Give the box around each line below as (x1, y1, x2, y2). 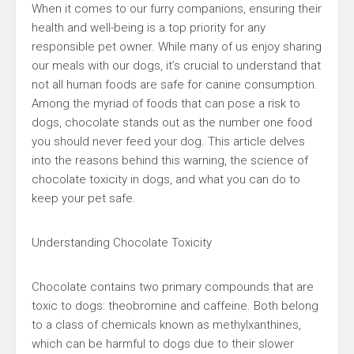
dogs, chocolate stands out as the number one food (32, 115, 312, 130)
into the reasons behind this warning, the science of (32, 153, 308, 168)
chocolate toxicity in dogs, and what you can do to (32, 172, 300, 186)
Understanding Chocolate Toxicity (32, 235, 212, 250)
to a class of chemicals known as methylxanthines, (32, 318, 301, 332)
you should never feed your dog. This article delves (32, 134, 305, 149)
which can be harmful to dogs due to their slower (32, 337, 294, 351)
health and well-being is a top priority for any (32, 21, 265, 35)
